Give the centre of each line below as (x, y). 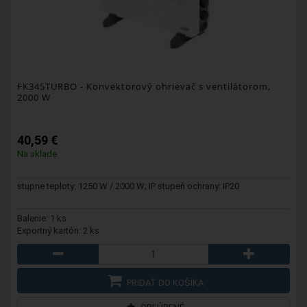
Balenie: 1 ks (42, 218)
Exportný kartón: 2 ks (58, 230)
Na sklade (37, 153)
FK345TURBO (47, 86)
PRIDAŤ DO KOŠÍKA (164, 282)
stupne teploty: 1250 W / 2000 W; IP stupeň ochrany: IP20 (128, 186)
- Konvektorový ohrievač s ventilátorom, (174, 86)
